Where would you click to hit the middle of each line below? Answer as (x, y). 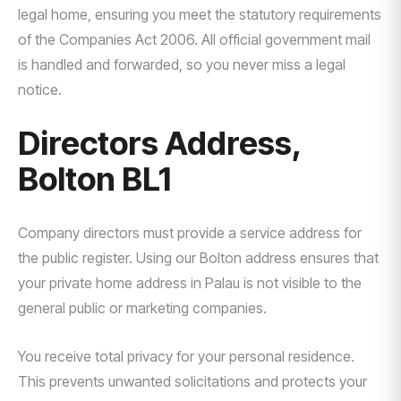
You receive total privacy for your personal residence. (186, 356)
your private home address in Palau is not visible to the (190, 283)
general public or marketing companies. (142, 308)
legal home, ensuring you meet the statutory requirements (200, 14)
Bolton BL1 (94, 179)
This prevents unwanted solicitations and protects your (192, 381)
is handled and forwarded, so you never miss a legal (182, 64)
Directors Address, (160, 143)
